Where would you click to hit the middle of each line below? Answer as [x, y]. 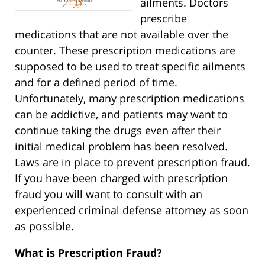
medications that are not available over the [122, 34]
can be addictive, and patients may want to [121, 114]
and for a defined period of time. [96, 82]
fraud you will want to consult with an [109, 194]
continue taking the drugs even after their [118, 130]
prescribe [163, 18]
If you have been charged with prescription [121, 178]
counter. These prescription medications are [125, 50]
